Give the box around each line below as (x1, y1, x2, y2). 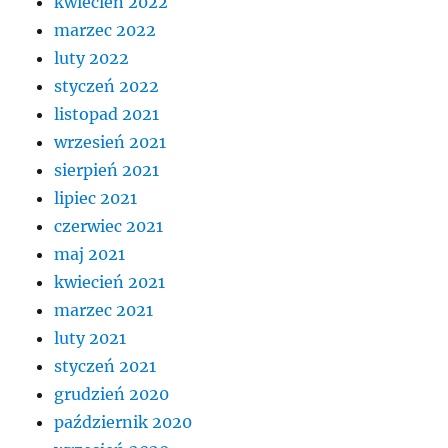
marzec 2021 (54, 299, 154, 320)
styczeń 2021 (54, 355, 157, 376)
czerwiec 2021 (54, 215, 164, 236)
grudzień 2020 (54, 383, 170, 404)
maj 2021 (54, 243, 126, 264)
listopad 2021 (54, 103, 160, 124)
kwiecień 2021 (54, 271, 166, 292)
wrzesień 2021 (54, 131, 167, 152)
